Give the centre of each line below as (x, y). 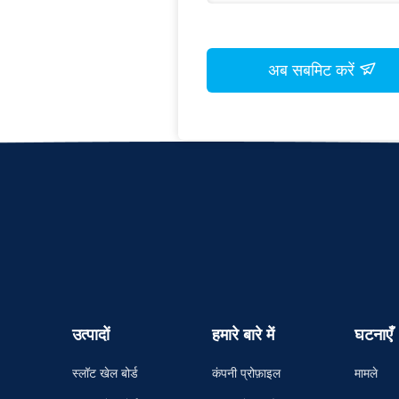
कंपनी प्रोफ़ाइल (246, 374)
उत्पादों (90, 335)
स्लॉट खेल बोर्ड (105, 374)
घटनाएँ (373, 335)
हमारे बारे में (243, 335)
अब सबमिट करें (313, 70)
